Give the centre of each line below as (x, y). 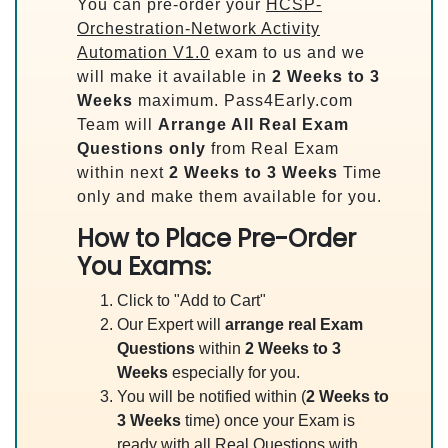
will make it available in (174, 76)
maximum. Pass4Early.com (243, 100)
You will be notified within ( (211, 396)
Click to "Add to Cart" (191, 300)
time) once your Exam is (268, 420)
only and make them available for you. (229, 196)
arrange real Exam (294, 324)
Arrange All (206, 124)
